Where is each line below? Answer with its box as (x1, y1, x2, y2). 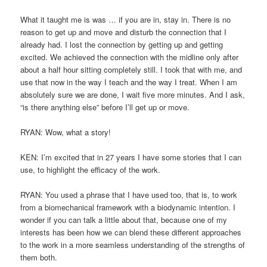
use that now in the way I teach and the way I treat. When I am (20, 76, 238, 88)
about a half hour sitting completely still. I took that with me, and (20, 63, 243, 75)
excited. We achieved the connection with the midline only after (20, 51, 239, 63)
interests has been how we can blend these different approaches (20, 226, 242, 238)
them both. (20, 251, 58, 263)
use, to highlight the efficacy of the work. (20, 163, 161, 175)
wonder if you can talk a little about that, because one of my (20, 213, 228, 225)
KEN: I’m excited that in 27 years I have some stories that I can (20, 151, 242, 163)
